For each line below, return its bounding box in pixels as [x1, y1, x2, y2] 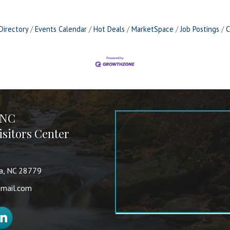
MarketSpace [131, 24, 174, 34]
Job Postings [180, 24, 219, 34]
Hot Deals [93, 24, 125, 34]
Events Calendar [34, 24, 87, 34]
